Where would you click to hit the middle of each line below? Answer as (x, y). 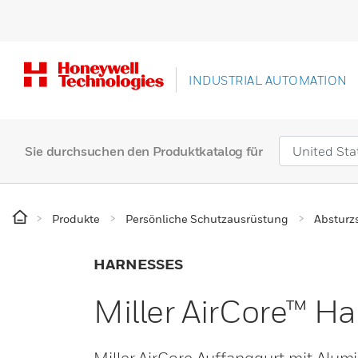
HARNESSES (138, 264)
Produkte (76, 218)
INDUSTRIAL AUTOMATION (268, 80)
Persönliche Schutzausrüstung (207, 218)
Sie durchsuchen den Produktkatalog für (144, 151)
